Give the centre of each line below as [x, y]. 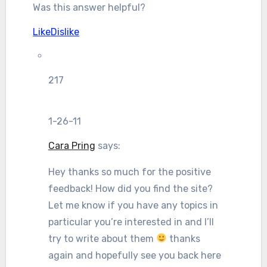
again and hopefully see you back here [134, 255]
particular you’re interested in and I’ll [131, 222]
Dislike [65, 32]
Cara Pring [72, 145]
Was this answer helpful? [89, 7]
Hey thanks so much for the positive [129, 172]
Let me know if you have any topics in [133, 205]
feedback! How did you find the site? [130, 188]
